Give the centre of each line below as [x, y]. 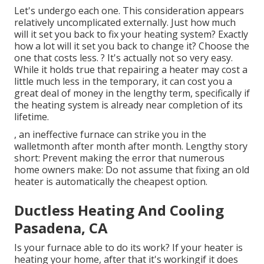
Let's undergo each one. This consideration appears [129, 11]
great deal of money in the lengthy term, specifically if [132, 93]
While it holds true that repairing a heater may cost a [131, 70]
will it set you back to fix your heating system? [116, 34]
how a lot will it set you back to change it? [105, 46]
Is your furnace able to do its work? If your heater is [128, 248]
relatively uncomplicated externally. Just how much [125, 23]
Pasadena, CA [61, 228]
